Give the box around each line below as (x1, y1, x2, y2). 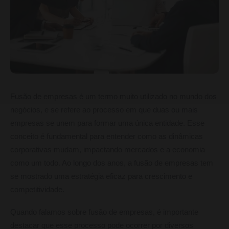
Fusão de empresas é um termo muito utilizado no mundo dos (10, 92, 217, 101)
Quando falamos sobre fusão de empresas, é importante (10, 208, 198, 216)
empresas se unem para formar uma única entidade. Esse (10, 119, 204, 127)
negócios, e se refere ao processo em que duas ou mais (10, 105, 198, 114)
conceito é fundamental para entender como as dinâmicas (10, 132, 203, 141)
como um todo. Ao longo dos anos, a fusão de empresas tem (10, 158, 213, 167)
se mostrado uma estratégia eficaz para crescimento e (10, 172, 192, 180)
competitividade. (10, 185, 64, 194)
